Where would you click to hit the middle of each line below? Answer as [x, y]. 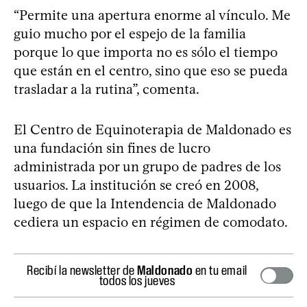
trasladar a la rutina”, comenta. [107, 89]
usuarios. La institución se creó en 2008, [136, 185]
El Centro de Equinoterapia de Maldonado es [152, 130]
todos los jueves [137, 281]
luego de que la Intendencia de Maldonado [145, 204]
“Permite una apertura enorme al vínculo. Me [152, 15]
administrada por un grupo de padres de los [147, 167]
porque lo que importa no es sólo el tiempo [146, 52]
